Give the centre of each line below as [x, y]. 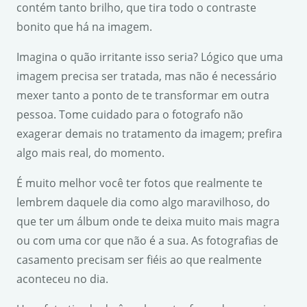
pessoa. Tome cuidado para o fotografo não [130, 114]
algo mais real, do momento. [90, 152]
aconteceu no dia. [62, 279]
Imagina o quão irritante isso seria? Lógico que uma [150, 57]
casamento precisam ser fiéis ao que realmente [139, 259]
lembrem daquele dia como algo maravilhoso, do [143, 202]
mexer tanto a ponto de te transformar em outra [143, 95]
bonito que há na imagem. [84, 26]
